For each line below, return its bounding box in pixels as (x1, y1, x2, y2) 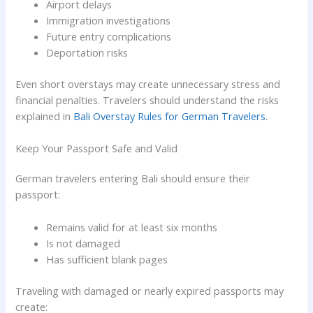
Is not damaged (46, 235, 121, 250)
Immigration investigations (46, 13, 171, 28)
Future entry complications (46, 29, 172, 44)
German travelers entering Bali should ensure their (15, 171, 251, 186)
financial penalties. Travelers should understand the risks (15, 92, 279, 107)
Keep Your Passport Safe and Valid (15, 141, 178, 156)
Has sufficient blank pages (46, 252, 168, 266)
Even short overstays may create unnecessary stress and (15, 76, 281, 91)
